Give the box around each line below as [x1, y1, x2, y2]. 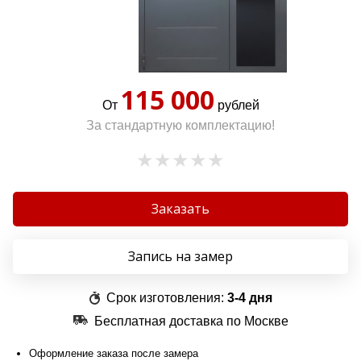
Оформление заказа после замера [29, 347, 198, 359]
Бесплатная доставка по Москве [93, 314, 288, 328]
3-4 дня [226, 291, 272, 305]
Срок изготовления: [106, 291, 224, 305]
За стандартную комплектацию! [86, 118, 275, 132]
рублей [214, 98, 259, 112]
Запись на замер [128, 247, 233, 265]
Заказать [151, 200, 210, 218]
